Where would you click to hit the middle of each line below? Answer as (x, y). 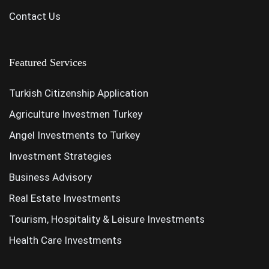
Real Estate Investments (65, 198)
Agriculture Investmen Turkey (76, 114)
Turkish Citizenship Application (79, 93)
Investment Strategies (60, 156)
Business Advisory (50, 177)
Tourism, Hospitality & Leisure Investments (107, 219)
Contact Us (35, 16)
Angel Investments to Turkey (74, 135)
